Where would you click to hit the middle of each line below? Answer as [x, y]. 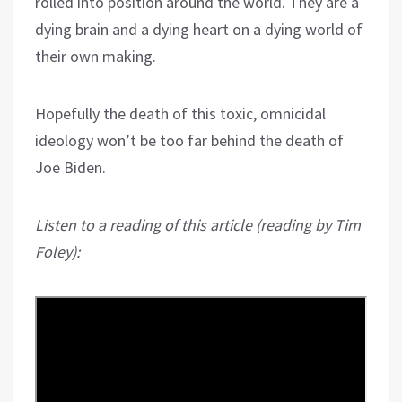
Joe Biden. [70, 167]
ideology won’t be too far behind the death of [189, 140]
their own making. [96, 56]
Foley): [57, 251]
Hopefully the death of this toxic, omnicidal [180, 113]
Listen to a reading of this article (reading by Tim [198, 224]
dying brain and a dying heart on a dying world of [199, 29]
